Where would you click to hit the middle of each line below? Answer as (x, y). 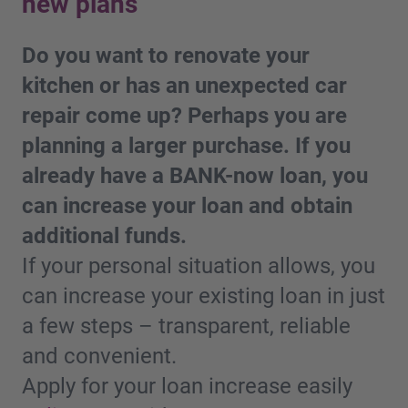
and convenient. (99, 356)
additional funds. (104, 235)
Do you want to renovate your (166, 55)
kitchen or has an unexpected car (184, 85)
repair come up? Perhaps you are (184, 115)
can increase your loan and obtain (187, 205)
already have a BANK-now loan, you (195, 175)
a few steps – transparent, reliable (186, 326)
